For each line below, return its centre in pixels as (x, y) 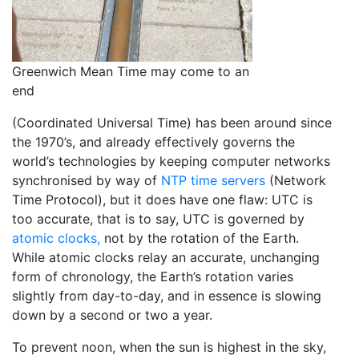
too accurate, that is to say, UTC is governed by (158, 218)
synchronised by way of (87, 180)
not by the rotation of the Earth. (200, 238)
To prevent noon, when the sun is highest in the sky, (169, 347)
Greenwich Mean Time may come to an (131, 71)
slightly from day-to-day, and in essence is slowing (167, 295)
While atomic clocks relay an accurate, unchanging (166, 257)
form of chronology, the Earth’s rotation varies (153, 276)
